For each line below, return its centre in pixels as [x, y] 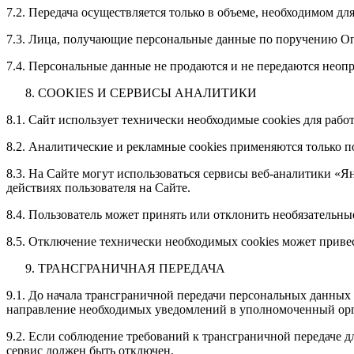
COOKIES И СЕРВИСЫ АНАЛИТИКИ [147, 92]
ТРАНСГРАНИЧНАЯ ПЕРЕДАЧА [132, 268]
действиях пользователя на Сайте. [98, 187]
